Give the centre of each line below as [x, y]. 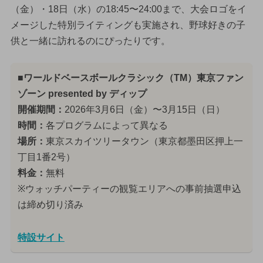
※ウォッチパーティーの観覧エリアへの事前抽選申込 [129, 188]
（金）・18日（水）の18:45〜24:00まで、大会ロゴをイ [128, 9]
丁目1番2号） [46, 157]
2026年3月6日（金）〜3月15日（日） [144, 109]
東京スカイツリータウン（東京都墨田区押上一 [144, 141]
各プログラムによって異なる [107, 125]
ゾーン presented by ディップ [82, 93]
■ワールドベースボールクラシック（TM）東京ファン [130, 77]
